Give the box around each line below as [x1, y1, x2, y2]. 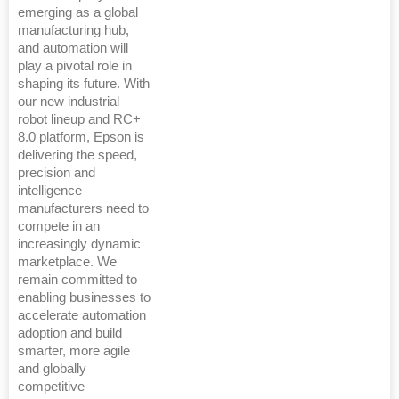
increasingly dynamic [18, 237, 141, 252]
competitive [18, 379, 85, 395]
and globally [18, 362, 86, 377]
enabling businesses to [18, 290, 151, 305]
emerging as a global [18, 5, 138, 20]
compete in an [18, 219, 100, 234]
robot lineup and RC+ [18, 112, 141, 127]
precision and [18, 166, 95, 181]
